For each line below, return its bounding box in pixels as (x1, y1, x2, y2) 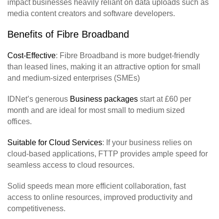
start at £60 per (138, 94, 191, 103)
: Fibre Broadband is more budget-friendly (56, 51, 199, 60)
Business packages (70, 94, 138, 103)
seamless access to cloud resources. (7, 160, 134, 169)
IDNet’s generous (7, 94, 70, 103)
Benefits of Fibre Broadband (7, 28, 129, 40)
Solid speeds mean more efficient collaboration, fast (7, 181, 186, 190)
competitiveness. (7, 204, 67, 213)
